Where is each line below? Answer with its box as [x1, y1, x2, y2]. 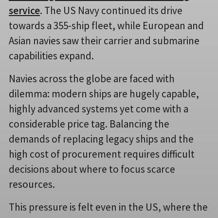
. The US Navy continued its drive [40, 4, 182, 18]
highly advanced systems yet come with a [9, 102, 188, 116]
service [9, 4, 40, 18]
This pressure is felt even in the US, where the [9, 200, 208, 214]
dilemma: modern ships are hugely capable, [9, 87, 199, 101]
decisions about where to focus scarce [9, 163, 175, 176]
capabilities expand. [9, 49, 94, 63]
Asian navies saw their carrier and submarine [9, 34, 200, 48]
